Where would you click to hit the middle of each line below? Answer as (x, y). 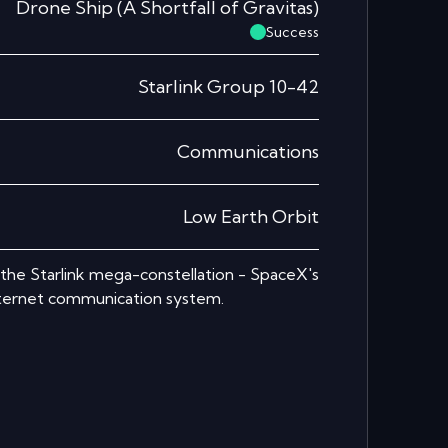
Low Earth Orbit (251, 216)
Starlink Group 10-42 (228, 86)
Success (292, 32)
